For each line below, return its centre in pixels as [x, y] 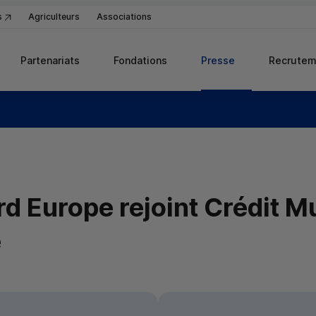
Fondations [140, 60]
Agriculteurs [54, 17]
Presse [218, 60]
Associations [124, 17]
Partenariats [50, 60]
